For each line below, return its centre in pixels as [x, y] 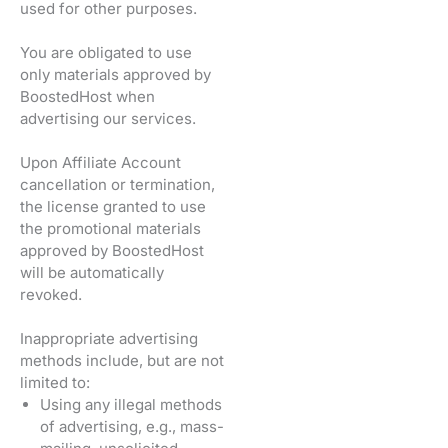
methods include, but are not [122, 360]
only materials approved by [115, 74]
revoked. [51, 294]
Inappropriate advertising [109, 338]
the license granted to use [113, 206]
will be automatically [92, 272]
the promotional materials [110, 228]
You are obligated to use [106, 52]
